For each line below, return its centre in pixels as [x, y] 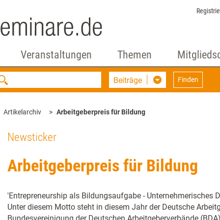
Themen [134, 55]
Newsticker [32, 137]
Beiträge [128, 80]
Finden [188, 80]
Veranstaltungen [56, 55]
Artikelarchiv [22, 112]
